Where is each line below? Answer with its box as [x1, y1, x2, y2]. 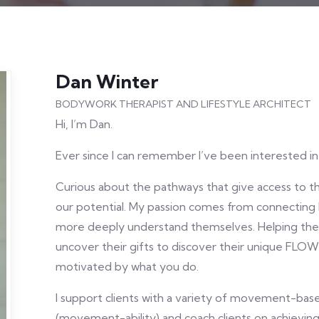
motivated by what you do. [55, 259, 202, 273]
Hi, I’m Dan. [55, 117, 113, 131]
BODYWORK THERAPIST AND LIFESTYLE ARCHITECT [55, 98, 311, 110]
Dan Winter [55, 70, 158, 93]
